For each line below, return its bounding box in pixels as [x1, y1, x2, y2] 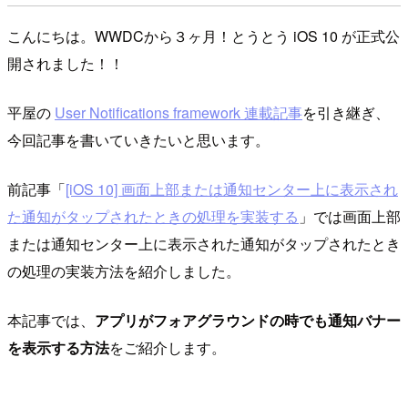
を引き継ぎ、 [302, 101, 390, 123]
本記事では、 [7, 309, 95, 331]
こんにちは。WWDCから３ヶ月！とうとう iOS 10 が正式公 [7, 25, 400, 46]
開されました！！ [7, 52, 124, 74]
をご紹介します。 [109, 336, 226, 358]
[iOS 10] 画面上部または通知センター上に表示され [66, 178, 398, 199]
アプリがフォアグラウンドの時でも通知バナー [95, 309, 401, 331]
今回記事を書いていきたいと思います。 [7, 128, 270, 150]
